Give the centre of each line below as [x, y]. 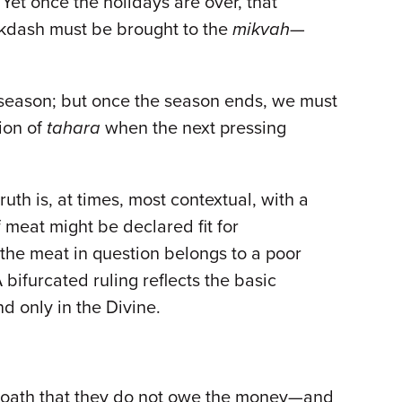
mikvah [261, 30]
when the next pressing [193, 128]
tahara [74, 128]
